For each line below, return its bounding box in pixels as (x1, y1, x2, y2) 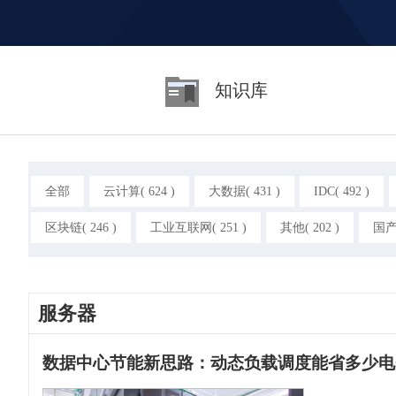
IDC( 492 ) (314, 185, 369, 198)
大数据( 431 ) (209, 185, 280, 198)
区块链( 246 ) (45, 221, 117, 234)
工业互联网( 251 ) (150, 221, 247, 234)
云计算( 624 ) (103, 185, 175, 198)
